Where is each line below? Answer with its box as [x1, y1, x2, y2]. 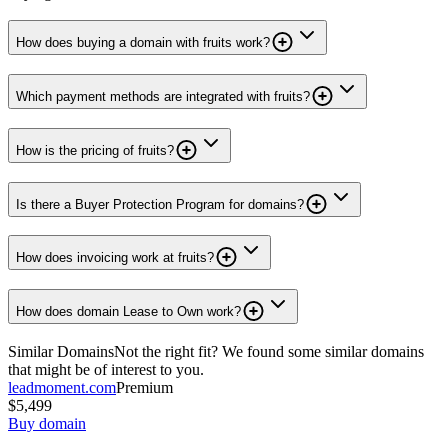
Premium [116, 378, 173, 396]
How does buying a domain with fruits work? [16, 35, 270, 51]
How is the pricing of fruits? [16, 142, 174, 158]
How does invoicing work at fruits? [16, 250, 214, 266]
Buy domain [8, 414, 86, 432]
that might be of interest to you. [8, 360, 204, 378]
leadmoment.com [8, 378, 116, 396]
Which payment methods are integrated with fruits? [16, 89, 310, 105]
